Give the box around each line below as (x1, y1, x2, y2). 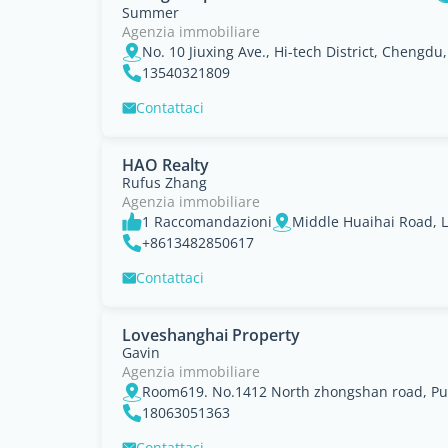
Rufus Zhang (122, 173, 207, 192)
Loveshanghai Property (122, 324, 300, 346)
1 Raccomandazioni (142, 212, 272, 231)
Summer (122, 3, 179, 22)
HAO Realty (122, 154, 209, 176)
